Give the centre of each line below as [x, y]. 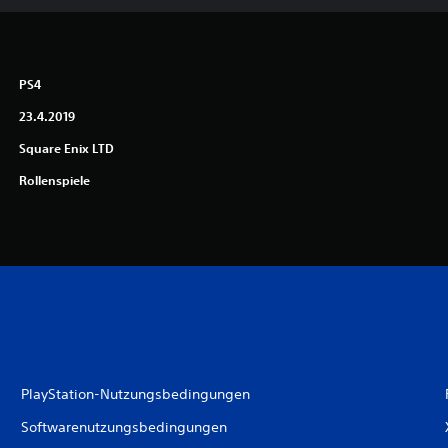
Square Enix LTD [66, 148]
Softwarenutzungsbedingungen [123, 427]
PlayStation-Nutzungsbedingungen [135, 394]
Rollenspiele [54, 180]
